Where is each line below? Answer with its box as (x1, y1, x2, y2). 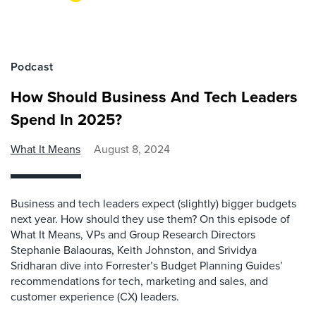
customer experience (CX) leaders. (11, 288, 179, 305)
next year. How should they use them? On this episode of (11, 211, 290, 227)
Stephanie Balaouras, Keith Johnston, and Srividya (11, 242, 257, 258)
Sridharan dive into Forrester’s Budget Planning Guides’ (11, 257, 283, 274)
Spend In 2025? (11, 108, 122, 131)
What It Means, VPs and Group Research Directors (11, 226, 255, 243)
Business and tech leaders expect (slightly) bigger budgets (11, 195, 296, 212)
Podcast (11, 59, 54, 75)
